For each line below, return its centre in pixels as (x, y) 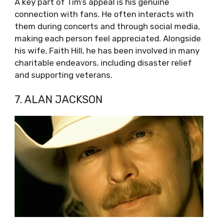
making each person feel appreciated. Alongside (108, 38)
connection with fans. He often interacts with (104, 14)
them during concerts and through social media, (107, 26)
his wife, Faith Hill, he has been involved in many (107, 50)
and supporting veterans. (64, 75)
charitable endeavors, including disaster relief (103, 63)
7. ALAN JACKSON (59, 100)
